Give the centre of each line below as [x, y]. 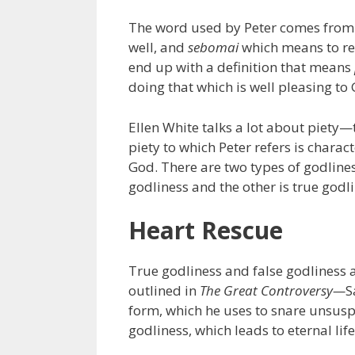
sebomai [213, 48]
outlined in [164, 291]
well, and [158, 48]
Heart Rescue [206, 231]
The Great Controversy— [273, 291]
